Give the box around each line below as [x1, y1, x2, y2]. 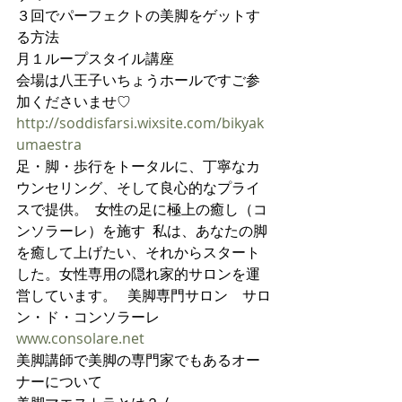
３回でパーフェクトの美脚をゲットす [16, 4, 260, 25]
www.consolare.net [16, 328, 144, 348]
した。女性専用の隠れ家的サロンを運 [16, 263, 260, 284]
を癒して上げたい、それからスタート [16, 241, 260, 262]
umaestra [16, 134, 82, 154]
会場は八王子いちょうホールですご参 [16, 69, 260, 90]
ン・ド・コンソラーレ [16, 306, 163, 327]
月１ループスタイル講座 [16, 48, 174, 68]
